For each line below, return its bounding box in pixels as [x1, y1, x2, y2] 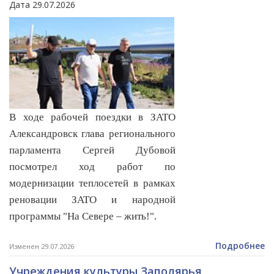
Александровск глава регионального [9, 128, 176, 140]
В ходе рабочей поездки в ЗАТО [9, 111, 176, 124]
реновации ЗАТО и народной [9, 194, 176, 206]
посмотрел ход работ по [9, 161, 176, 173]
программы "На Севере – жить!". [9, 210, 157, 223]
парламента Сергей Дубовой [9, 144, 176, 157]
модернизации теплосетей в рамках [9, 177, 176, 190]
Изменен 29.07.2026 [9, 242, 74, 251]
